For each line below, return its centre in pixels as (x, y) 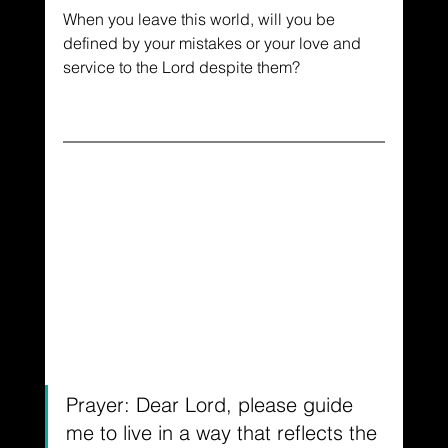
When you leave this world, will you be (200, 18)
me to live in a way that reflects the (224, 432)
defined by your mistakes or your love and (213, 42)
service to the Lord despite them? (181, 66)
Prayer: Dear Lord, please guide (212, 404)
